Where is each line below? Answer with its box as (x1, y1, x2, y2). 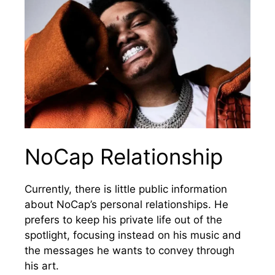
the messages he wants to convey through (25, 244, 234, 257)
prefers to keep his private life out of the (25, 214, 222, 227)
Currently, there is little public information (25, 183, 227, 196)
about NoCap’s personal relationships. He (25, 198, 228, 211)
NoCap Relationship (25, 144, 223, 170)
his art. (25, 260, 59, 273)
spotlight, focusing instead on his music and (25, 229, 241, 242)
